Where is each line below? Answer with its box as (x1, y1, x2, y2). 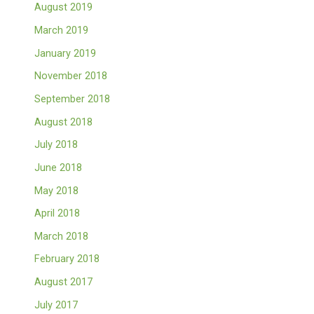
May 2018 (34, 184, 79, 197)
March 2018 (34, 229, 89, 243)
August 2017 (34, 275, 93, 289)
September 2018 (34, 92, 111, 105)
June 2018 (34, 161, 83, 174)
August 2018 (34, 115, 93, 128)
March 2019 (34, 24, 89, 37)
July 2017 (34, 298, 78, 311)
